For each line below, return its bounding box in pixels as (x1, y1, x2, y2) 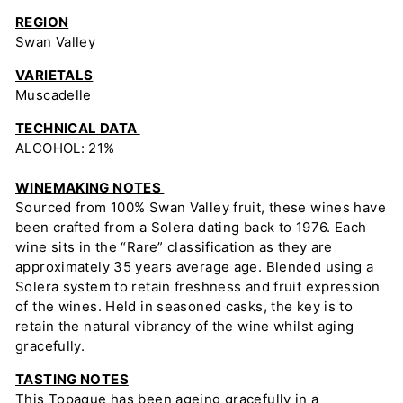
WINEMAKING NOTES (15, 179, 165, 196)
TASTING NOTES (15, 371, 129, 388)
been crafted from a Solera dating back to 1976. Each (15, 219, 367, 236)
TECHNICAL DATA (15, 120, 140, 137)
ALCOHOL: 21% (15, 139, 115, 157)
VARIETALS (15, 67, 94, 84)
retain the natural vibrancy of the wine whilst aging (15, 318, 354, 335)
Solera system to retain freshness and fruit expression (15, 278, 381, 295)
